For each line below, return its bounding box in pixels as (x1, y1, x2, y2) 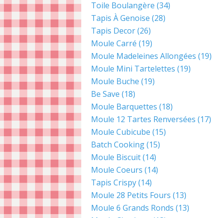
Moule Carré (91, 38, 137, 49)
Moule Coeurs (91, 164, 143, 175)
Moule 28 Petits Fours (91, 190, 171, 200)
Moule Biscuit (91, 152, 141, 163)
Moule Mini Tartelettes (91, 63, 175, 74)
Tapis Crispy (91, 177, 136, 188)
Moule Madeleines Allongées (91, 51, 196, 61)
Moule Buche (91, 76, 139, 87)
